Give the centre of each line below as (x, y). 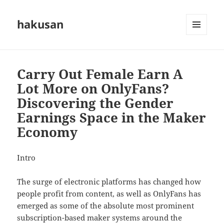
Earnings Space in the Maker (112, 118)
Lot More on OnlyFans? (93, 89)
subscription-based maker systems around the (100, 218)
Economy (47, 132)
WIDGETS (200, 56)
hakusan (40, 24)
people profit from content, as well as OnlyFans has (109, 194)
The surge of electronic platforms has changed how (109, 182)
